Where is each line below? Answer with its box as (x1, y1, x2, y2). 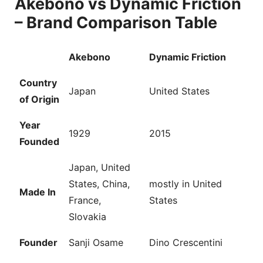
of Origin (19, 93, 59, 105)
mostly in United (149, 177, 222, 190)
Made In (19, 186, 56, 198)
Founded (19, 135, 59, 147)
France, (69, 194, 101, 206)
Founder (19, 236, 58, 248)
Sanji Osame (69, 236, 123, 248)
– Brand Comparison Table (15, 12, 217, 32)
